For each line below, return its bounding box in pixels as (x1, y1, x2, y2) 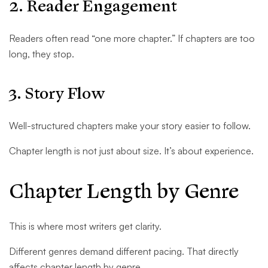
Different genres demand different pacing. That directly (9, 245, 239, 258)
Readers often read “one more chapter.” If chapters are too (9, 32, 255, 45)
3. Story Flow (9, 83, 105, 105)
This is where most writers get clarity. (9, 220, 162, 233)
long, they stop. (9, 48, 74, 60)
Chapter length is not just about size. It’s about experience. (9, 145, 254, 157)
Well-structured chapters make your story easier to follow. (9, 120, 251, 132)
